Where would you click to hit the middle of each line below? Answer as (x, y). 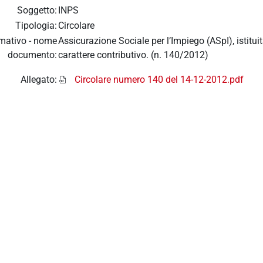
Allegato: (39, 79)
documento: (32, 55)
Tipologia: (36, 25)
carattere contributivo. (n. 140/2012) (133, 55)
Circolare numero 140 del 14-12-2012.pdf (159, 79)
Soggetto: (37, 10)
